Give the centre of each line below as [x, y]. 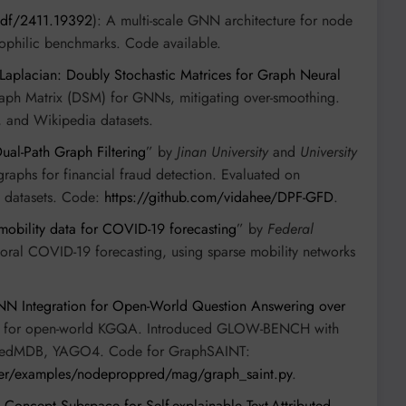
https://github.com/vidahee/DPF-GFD [219, 198]
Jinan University [222, 152]
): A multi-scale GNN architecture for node [222, 21]
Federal [290, 229]
